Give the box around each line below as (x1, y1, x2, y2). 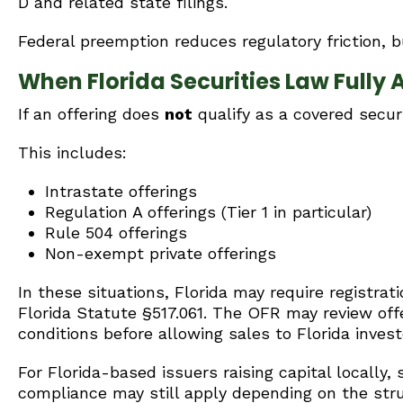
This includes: (18, 143, 127, 162)
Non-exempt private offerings (45, 244, 276, 263)
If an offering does (18, 104, 165, 123)
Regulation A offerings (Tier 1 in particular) (45, 202, 372, 221)
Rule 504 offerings (45, 223, 187, 242)
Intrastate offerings (45, 182, 197, 201)
